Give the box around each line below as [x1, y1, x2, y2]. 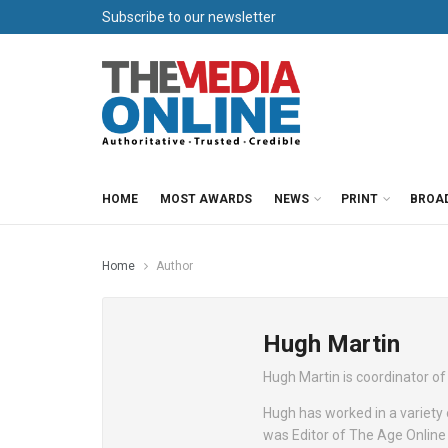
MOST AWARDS [160, 192, 252, 206]
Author [156, 259, 193, 273]
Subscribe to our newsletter [102, 9, 276, 25]
